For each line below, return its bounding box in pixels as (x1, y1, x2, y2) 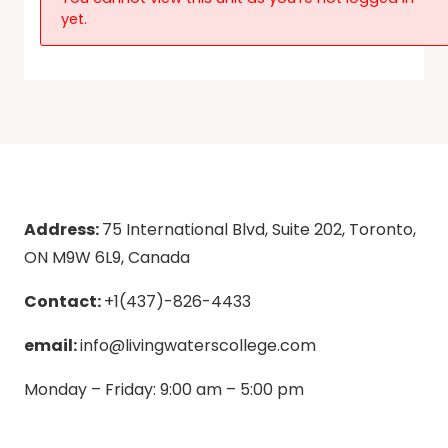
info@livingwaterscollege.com (80, 334, 316, 357)
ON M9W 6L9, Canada (24, 246, 190, 269)
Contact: (24, 290, 104, 313)
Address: (24, 218, 102, 241)
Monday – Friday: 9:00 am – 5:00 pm (24, 378, 304, 401)
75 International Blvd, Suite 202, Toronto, (102, 218, 416, 241)
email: (24, 334, 80, 357)
